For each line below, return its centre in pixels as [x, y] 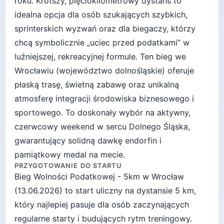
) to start [78, 191]
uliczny [109, 191]
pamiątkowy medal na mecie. [70, 155]
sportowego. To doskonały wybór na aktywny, [102, 113]
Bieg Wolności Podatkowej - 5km [77, 177]
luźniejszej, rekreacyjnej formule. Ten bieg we [100, 57]
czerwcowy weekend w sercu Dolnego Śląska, [102, 127]
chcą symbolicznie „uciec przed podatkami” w [102, 43]
